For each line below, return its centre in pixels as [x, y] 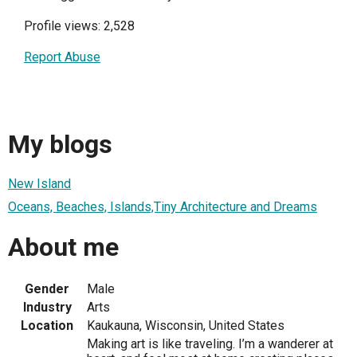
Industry [47, 308]
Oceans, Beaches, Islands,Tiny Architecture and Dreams [163, 207]
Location [47, 326]
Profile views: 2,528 [79, 25]
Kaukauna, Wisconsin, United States [186, 326]
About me [63, 247]
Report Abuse [62, 57]
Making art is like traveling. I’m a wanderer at [210, 344]
